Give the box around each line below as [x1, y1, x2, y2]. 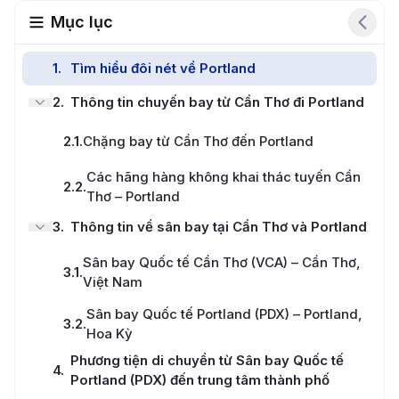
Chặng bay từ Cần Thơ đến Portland [83, 132, 313, 150]
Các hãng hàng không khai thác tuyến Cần [86, 167, 361, 185]
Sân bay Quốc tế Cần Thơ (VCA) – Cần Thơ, [83, 253, 361, 271]
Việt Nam [83, 273, 142, 290]
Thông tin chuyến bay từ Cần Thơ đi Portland [70, 93, 364, 110]
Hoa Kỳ [86, 324, 133, 342]
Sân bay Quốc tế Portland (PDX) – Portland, [86, 305, 362, 322]
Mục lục [51, 12, 113, 32]
